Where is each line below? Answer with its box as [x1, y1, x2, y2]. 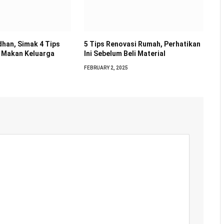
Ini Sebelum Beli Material [84, 49, 166, 57]
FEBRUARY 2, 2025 [84, 64, 128, 70]
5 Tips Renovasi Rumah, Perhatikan [84, 39, 201, 48]
